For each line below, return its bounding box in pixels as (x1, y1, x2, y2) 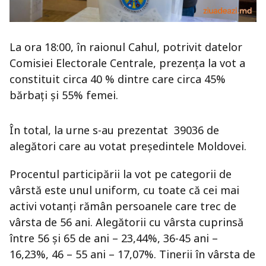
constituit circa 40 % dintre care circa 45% (9, 72, 226, 87)
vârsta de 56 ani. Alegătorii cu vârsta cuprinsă (9, 215, 243, 230)
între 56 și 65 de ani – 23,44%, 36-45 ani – (9, 231, 218, 246)
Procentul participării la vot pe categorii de (9, 167, 232, 182)
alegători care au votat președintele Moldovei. (9, 139, 249, 154)
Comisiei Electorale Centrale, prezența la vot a (9, 56, 245, 71)
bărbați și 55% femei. (9, 88, 118, 103)
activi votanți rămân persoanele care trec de (9, 199, 236, 214)
